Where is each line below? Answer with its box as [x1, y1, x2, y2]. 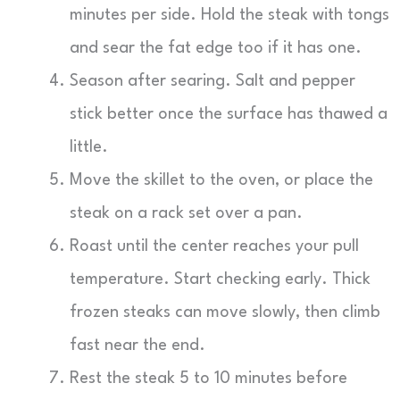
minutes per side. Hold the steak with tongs [70, 7, 389, 23]
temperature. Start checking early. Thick [70, 271, 371, 287]
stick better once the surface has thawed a [70, 106, 387, 122]
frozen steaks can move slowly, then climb [70, 304, 380, 321]
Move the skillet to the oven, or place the [70, 172, 373, 188]
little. [70, 139, 108, 155]
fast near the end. [70, 337, 205, 354]
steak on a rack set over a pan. [70, 205, 303, 221]
